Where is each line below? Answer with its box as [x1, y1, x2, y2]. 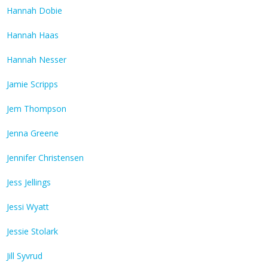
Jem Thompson [7, 103, 66, 115]
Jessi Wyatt [7, 201, 49, 213]
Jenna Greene [7, 127, 59, 139]
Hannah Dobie [7, 5, 62, 17]
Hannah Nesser [7, 54, 66, 66]
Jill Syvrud [7, 250, 42, 262]
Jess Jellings [7, 176, 51, 188]
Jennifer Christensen [7, 152, 84, 164]
